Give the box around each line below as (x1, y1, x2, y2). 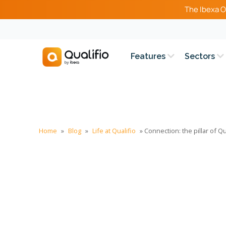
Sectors (185, 51, 217, 61)
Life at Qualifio (92, 126, 136, 135)
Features (131, 51, 168, 61)
